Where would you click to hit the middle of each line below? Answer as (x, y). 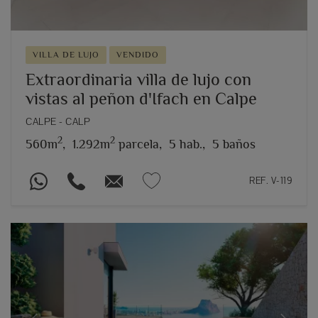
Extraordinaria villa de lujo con (138, 79)
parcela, (138, 144)
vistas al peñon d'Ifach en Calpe (141, 98)
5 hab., (187, 144)
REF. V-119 (271, 180)
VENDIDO (138, 54)
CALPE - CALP (58, 121)
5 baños (234, 144)
